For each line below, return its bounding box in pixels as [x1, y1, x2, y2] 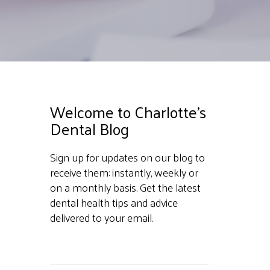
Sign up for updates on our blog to [49, 147, 205, 167]
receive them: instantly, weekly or [49, 162, 198, 182]
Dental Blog [49, 115, 129, 143]
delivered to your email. [49, 207, 153, 227]
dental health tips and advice [49, 192, 178, 212]
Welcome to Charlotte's [49, 98, 206, 126]
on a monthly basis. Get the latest [49, 177, 201, 197]
